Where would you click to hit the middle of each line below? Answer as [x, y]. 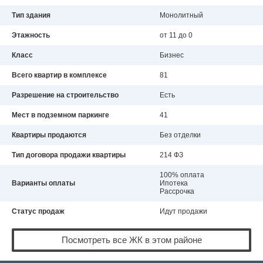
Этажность [31, 36]
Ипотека [174, 183]
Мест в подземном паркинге [60, 115]
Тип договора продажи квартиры [69, 155]
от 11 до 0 [176, 36]
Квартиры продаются [49, 135]
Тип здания [31, 16]
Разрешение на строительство [65, 95]
